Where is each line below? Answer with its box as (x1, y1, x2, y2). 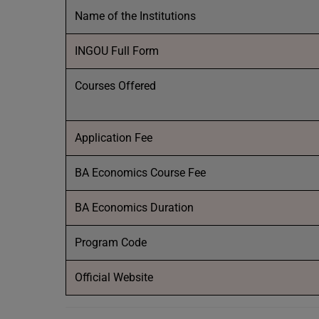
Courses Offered (75, 79, 156, 93)
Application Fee (75, 131, 152, 145)
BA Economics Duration (75, 201, 194, 214)
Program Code (75, 236, 147, 249)
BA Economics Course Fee (75, 166, 206, 179)
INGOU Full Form (75, 44, 159, 58)
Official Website (75, 271, 153, 284)
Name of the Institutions (75, 9, 196, 23)
